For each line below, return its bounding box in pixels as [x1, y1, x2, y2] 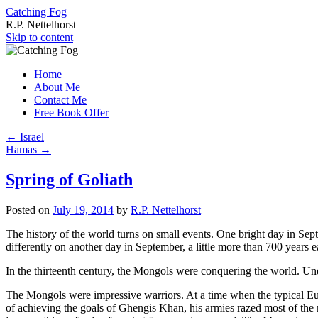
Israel [17, 131, 44, 143]
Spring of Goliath [6, 170, 133, 189]
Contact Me [34, 94, 87, 106]
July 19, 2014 [53, 203, 114, 216]
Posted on [6, 203, 50, 216]
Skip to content [6, 31, 73, 43]
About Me [34, 81, 80, 93]
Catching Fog [6, 6, 67, 18]
